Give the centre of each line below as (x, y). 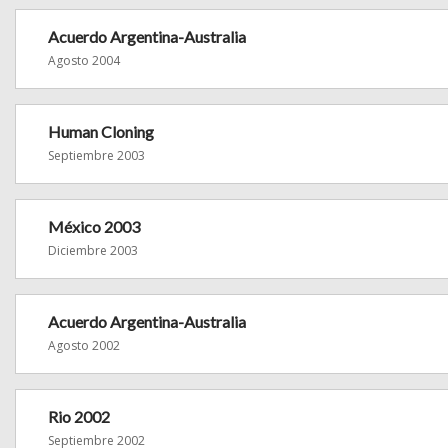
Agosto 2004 (84, 60)
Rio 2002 (79, 416)
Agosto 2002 (84, 345)
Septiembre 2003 (96, 155)
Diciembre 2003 (93, 250)
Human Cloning (101, 131)
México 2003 (94, 226)
